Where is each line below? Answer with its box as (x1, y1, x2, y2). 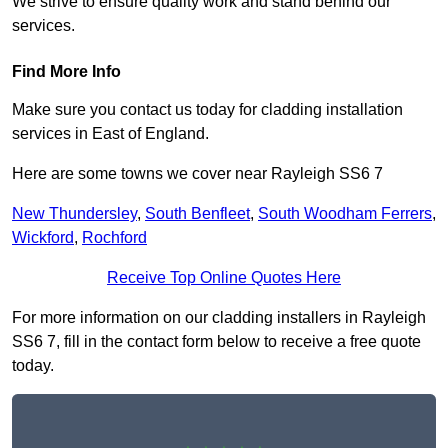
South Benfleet (145, 204, 250, 222)
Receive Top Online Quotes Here (107, 268, 341, 286)
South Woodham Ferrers (258, 204, 432, 222)
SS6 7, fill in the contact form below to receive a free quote (12, 332, 421, 350)
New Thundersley (12, 204, 137, 222)
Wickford (12, 228, 74, 246)
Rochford (82, 228, 147, 246)
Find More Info (12, 62, 121, 80)
